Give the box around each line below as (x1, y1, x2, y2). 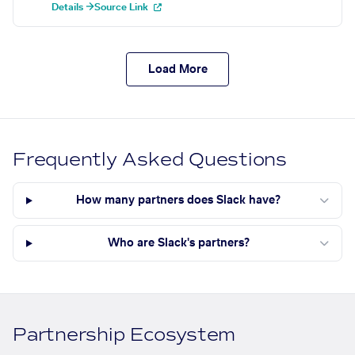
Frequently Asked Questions (13, 148, 288, 172)
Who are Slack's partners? (107, 238, 250, 250)
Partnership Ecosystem (13, 323, 236, 347)
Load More (147, 63, 208, 75)
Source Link (94, 2, 151, 13)
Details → (52, 2, 94, 13)
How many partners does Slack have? (76, 195, 281, 207)
